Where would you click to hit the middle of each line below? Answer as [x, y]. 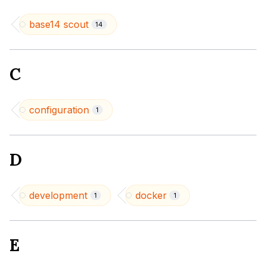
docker [151, 195]
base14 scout [59, 24]
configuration [59, 110]
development [58, 195]
